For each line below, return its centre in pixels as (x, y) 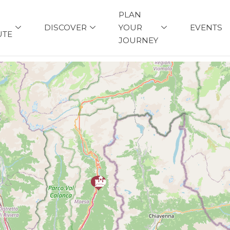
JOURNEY (138, 41)
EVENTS (206, 28)
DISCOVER (65, 28)
